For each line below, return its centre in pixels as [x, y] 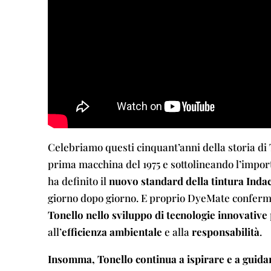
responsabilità [225, 232]
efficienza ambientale [112, 232]
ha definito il [78, 181]
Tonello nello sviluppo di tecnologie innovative [157, 215]
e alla [177, 232]
